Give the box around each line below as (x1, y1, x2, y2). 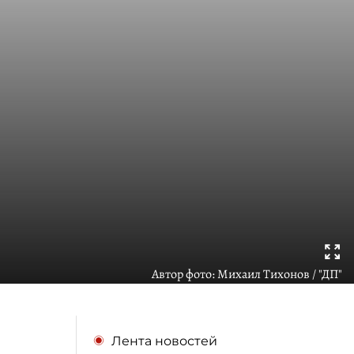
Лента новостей (111, 333, 217, 348)
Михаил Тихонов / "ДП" (217, 265, 342, 283)
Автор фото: (152, 265, 217, 283)
